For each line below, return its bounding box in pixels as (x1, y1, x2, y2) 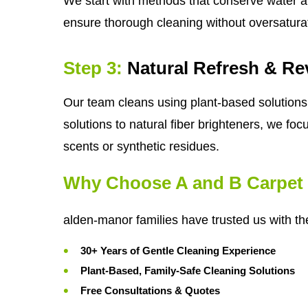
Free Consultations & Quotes (80, 284, 220, 296)
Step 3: (63, 58, 122, 79)
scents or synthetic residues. (63, 140, 219, 154)
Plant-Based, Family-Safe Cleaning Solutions (80, 264, 295, 276)
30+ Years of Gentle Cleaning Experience (80, 244, 276, 256)
